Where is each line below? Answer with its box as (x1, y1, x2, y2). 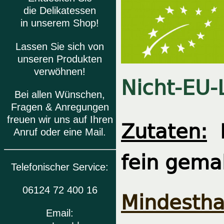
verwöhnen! (34, 65, 86, 77)
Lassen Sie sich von (15, 40, 104, 52)
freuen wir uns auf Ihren (7, 113, 113, 125)
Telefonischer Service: (11, 161, 109, 172)
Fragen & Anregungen (11, 101, 109, 112)
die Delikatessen (23, 5, 96, 16)
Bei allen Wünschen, (14, 88, 105, 100)
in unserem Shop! (20, 17, 99, 29)
